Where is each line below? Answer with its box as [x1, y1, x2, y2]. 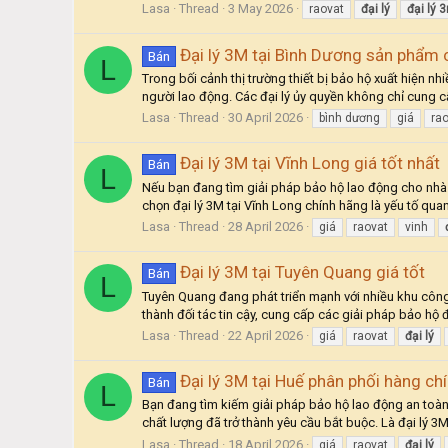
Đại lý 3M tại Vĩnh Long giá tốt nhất [179, 153, 440, 174]
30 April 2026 [228, 110, 303, 126]
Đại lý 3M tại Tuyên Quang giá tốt [179, 262, 425, 283]
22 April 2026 [228, 327, 303, 343]
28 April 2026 [228, 218, 303, 234]
